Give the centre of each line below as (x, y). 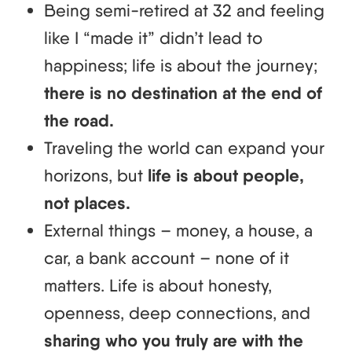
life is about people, (226, 176)
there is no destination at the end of (183, 93)
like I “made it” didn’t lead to (153, 38)
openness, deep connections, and (177, 313)
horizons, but (96, 176)
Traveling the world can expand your (184, 148)
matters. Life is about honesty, (158, 286)
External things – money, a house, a (178, 231)
